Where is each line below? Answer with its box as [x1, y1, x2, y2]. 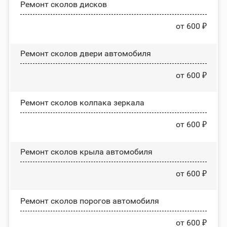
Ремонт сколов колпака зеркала [20, 97, 144, 107]
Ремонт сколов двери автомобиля [20, 48, 151, 58]
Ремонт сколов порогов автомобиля [20, 196, 159, 206]
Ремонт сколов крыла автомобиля [20, 146, 153, 157]
